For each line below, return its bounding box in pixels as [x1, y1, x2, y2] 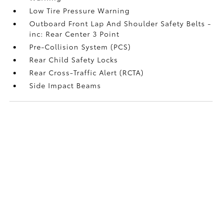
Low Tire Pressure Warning [29, 5, 130, 15]
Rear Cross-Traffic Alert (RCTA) [29, 67, 144, 77]
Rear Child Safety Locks [29, 54, 118, 64]
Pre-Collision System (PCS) [29, 41, 131, 52]
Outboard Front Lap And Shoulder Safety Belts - [29, 18, 212, 28]
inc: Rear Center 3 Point [29, 28, 120, 39]
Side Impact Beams [29, 80, 102, 90]
